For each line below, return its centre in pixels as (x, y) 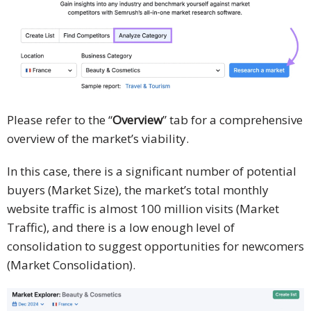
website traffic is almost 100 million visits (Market (143, 209)
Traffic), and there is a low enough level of (121, 228)
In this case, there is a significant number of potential (152, 171)
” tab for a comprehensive (233, 120)
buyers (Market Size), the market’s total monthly (138, 190)
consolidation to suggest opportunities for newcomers (155, 246)
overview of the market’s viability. (98, 139)
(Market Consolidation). (71, 265)
